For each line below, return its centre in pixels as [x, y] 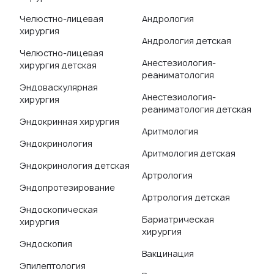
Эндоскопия [46, 244]
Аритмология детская [189, 153]
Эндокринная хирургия [69, 121]
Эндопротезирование [67, 187]
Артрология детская [186, 197]
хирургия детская [58, 65]
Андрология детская [187, 41]
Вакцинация [168, 254]
